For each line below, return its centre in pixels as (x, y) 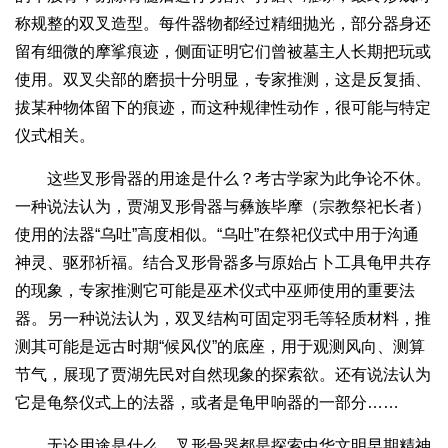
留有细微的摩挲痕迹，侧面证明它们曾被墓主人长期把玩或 (223, 52)
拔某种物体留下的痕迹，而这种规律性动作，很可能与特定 (223, 108)
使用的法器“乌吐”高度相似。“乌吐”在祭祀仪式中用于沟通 (217, 235)
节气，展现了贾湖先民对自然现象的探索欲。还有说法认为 (223, 375)
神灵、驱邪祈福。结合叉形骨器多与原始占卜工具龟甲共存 (223, 263)
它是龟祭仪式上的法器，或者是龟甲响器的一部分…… (207, 403)
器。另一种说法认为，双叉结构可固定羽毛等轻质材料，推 (223, 319)
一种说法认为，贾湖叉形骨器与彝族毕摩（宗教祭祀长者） (223, 207)
